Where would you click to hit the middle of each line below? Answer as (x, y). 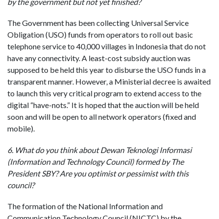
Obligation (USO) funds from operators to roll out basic (100, 35)
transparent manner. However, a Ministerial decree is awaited (109, 82)
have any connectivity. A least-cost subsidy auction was (99, 58)
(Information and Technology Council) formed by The (96, 161)
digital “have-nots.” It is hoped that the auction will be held (103, 105)
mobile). (21, 129)
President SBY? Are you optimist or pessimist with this (98, 173)
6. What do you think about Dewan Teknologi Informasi (99, 150)
